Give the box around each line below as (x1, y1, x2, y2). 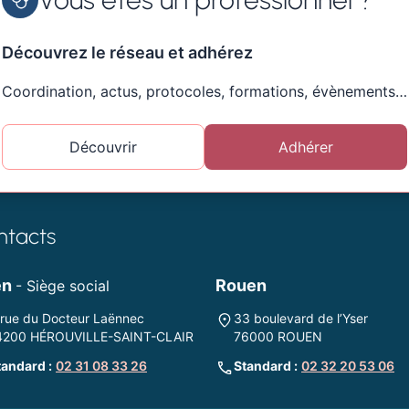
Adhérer (278, 138, 333, 156)
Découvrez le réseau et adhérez (2, 43, 253, 62)
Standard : (234, 358, 298, 373)
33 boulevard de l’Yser (234, 310, 368, 326)
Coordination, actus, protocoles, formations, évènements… (2, 82, 407, 100)
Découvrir (69, 138, 137, 156)
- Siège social (16, 277, 110, 295)
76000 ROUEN (234, 329, 322, 344)
